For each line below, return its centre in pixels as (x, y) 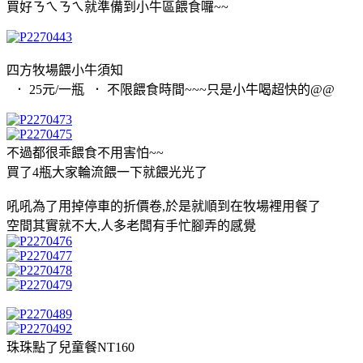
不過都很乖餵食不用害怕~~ (85, 152)
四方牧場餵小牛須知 (65, 70)
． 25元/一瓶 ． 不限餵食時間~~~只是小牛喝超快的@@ (171, 89)
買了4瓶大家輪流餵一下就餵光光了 (107, 172)
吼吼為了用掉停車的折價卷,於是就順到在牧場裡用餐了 (164, 206)
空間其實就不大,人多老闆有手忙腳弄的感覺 (131, 225)
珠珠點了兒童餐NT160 (70, 347)
